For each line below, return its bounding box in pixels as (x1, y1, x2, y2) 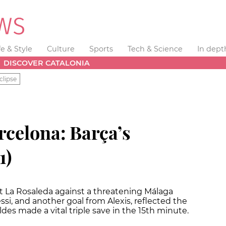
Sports (89, 44, 113, 53)
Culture (47, 44, 75, 53)
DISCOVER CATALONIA (4, 58, 90, 68)
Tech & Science (127, 44, 183, 53)
